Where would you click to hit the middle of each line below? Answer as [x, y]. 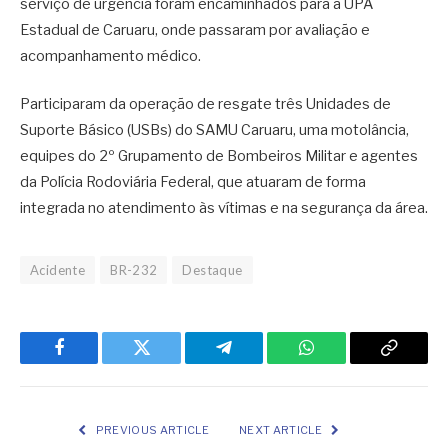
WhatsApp [343, 362]
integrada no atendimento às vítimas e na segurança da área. [224, 207]
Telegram [256, 362]
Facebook [92, 362]
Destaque [212, 269]
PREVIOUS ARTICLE [151, 429]
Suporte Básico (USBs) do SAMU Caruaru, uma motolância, [214, 129]
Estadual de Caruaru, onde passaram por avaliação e [195, 29]
